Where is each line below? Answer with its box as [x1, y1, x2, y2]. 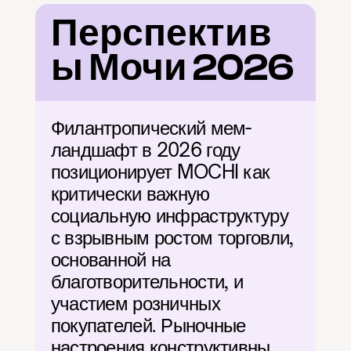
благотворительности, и [50, 270, 243, 293]
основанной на [50, 248, 171, 271]
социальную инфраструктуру [50, 204, 288, 227]
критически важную [50, 182, 210, 205]
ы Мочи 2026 [50, 46, 294, 89]
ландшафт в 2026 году [50, 138, 241, 161]
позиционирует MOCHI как [50, 160, 270, 183]
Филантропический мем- [50, 116, 251, 139]
